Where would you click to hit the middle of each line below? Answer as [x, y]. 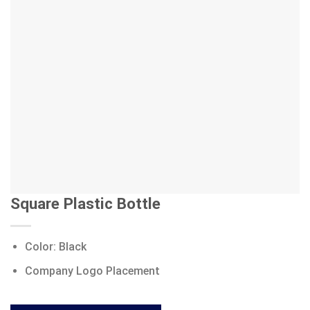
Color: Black [55, 247]
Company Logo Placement [92, 271]
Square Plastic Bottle [85, 204]
